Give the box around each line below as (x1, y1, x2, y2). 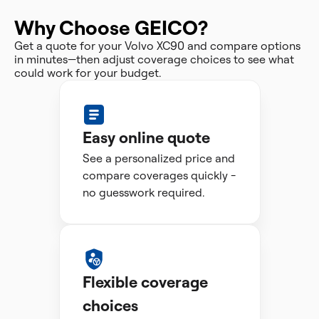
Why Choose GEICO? (14, 15, 208, 40)
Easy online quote (82, 127, 210, 147)
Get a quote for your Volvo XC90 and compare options (14, 38, 300, 53)
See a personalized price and (82, 151, 235, 165)
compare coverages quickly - (82, 168, 236, 182)
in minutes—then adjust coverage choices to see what (14, 52, 294, 66)
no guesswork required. (82, 185, 204, 199)
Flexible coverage (82, 272, 208, 292)
